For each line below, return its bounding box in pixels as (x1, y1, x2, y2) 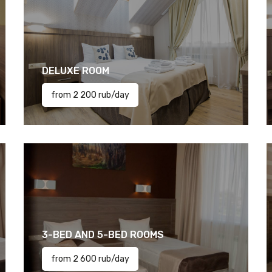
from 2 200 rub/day (50, 90, 129, 100)
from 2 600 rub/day (50, 254, 129, 264)
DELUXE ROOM (41, 65, 109, 76)
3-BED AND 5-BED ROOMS (41, 229, 164, 240)
